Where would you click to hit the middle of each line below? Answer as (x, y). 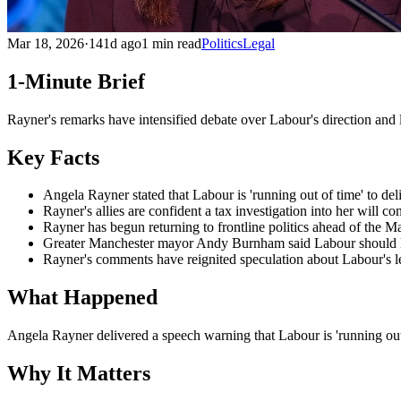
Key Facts (53, 157)
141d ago (115, 43)
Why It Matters (79, 374)
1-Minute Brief (76, 81)
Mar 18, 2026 (46, 43)
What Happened (82, 298)
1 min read (171, 43)
